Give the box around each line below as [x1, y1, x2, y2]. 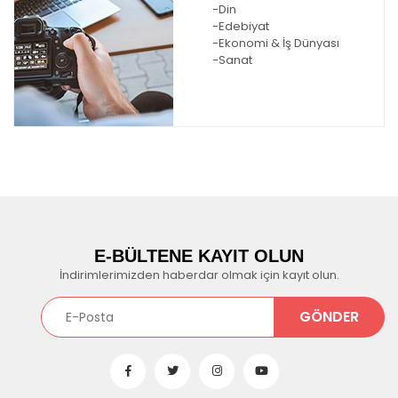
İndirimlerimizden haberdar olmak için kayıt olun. [59, 266, 339, 283]
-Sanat [212, 51, 252, 68]
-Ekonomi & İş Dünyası [212, 34, 339, 52]
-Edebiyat [212, 17, 269, 35]
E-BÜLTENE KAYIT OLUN [94, 245, 304, 266]
